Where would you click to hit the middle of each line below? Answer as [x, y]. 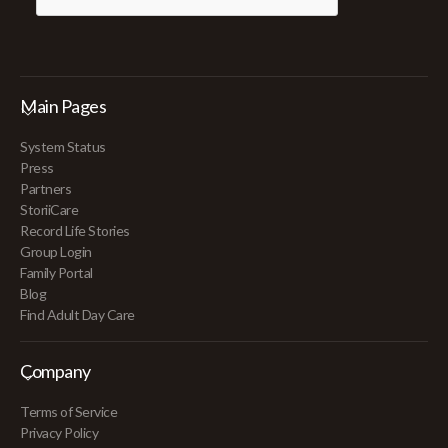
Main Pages [63, 106]
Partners [46, 188]
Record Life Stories [75, 230]
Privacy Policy [59, 432]
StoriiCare [49, 209]
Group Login [56, 251]
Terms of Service [69, 411]
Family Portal [56, 272]
